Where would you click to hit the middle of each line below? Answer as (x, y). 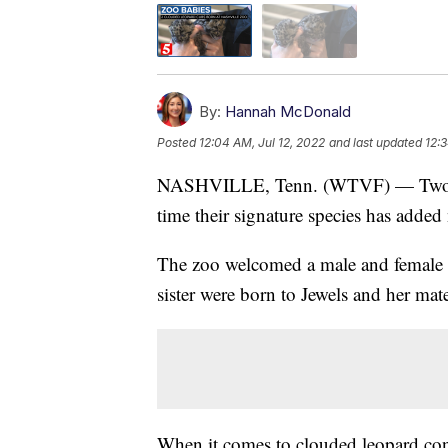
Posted (178, 142)
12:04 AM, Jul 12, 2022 (262, 142)
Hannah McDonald (288, 111)
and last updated (375, 142)
